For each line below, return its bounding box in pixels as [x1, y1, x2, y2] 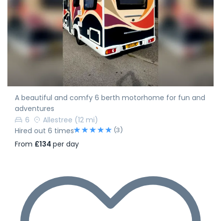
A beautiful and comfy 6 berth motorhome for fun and [15, 93, 205, 103]
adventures [15, 104, 54, 114]
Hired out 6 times [15, 126, 74, 136]
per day [53, 139, 79, 149]
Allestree [43, 115, 73, 125]
